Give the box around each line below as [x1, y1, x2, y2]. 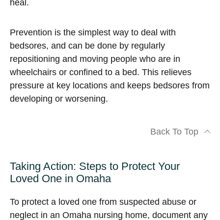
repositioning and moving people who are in [10, 54, 180, 64]
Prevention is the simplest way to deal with [10, 27, 176, 37]
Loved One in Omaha [10, 172, 111, 185]
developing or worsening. [10, 94, 108, 104]
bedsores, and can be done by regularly [10, 41, 165, 51]
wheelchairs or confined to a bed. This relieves [10, 67, 192, 77]
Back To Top [150, 127, 198, 137]
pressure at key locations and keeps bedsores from [10, 81, 210, 90]
